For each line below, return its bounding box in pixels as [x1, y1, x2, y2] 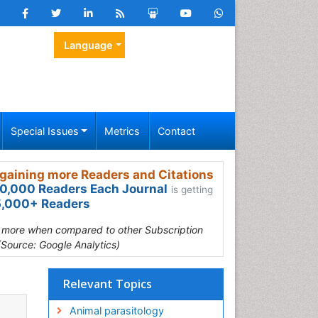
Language [63, 39, 113, 51]
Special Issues [10, 125, 79, 137]
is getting [171, 184, 213, 195]
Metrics [104, 125, 141, 137]
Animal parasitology [69, 305, 164, 317]
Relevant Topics [63, 276, 152, 292]
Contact [157, 125, 195, 137]
